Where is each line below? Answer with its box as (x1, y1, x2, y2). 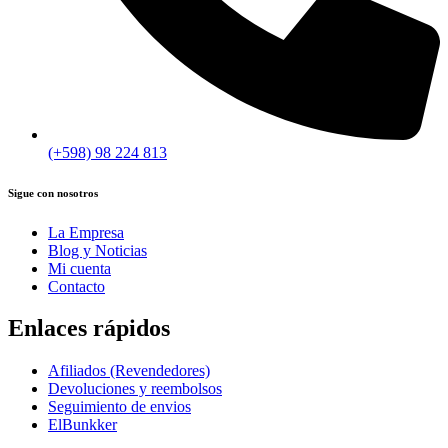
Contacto (48, 277, 105, 295)
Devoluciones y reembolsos (48, 380, 222, 398)
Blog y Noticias (48, 241, 147, 259)
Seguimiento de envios (48, 398, 191, 416)
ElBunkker (48, 416, 117, 434)
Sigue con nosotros (8, 186, 98, 199)
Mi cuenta (48, 259, 111, 277)
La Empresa (48, 223, 124, 241)
